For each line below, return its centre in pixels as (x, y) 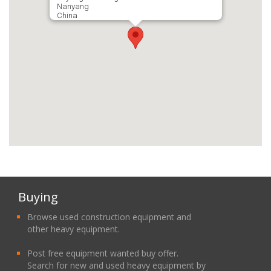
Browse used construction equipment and (109, 217)
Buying (38, 197)
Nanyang (73, 6)
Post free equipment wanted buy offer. (103, 253)
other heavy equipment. (73, 229)
